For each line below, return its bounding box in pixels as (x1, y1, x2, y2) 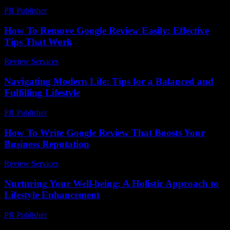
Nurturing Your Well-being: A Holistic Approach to (4, 178, 219, 189)
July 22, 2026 (63, 57, 107, 66)
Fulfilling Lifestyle (4, 87, 80, 99)
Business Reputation (4, 138, 89, 149)
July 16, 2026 (63, 159, 107, 168)
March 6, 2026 (51, 6, 99, 15)
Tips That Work (4, 36, 72, 47)
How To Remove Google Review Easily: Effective (4, 25, 209, 36)
